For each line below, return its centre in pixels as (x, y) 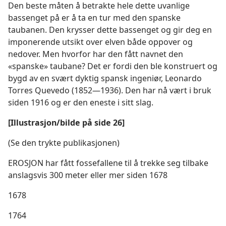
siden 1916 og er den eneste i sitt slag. (81, 102)
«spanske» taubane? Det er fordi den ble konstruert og (113, 66)
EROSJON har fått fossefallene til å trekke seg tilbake (108, 163)
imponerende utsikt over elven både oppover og (100, 42)
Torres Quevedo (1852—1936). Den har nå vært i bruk (110, 90)
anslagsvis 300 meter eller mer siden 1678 (88, 175)
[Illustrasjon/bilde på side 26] (66, 123)
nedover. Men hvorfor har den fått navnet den (96, 54)
